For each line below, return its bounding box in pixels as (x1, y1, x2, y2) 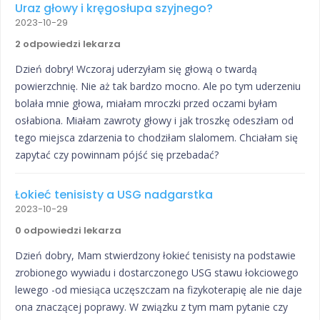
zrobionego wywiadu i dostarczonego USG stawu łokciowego (15, 266, 299, 280)
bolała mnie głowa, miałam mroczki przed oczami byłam (15, 96, 277, 111)
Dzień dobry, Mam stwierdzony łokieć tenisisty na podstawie (15, 249, 296, 263)
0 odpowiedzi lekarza (15, 224, 121, 238)
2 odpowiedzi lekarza (15, 37, 121, 51)
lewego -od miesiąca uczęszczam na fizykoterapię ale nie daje (15, 283, 302, 297)
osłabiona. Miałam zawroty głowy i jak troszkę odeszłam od (15, 114, 294, 128)
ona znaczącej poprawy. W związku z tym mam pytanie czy (15, 300, 288, 314)
